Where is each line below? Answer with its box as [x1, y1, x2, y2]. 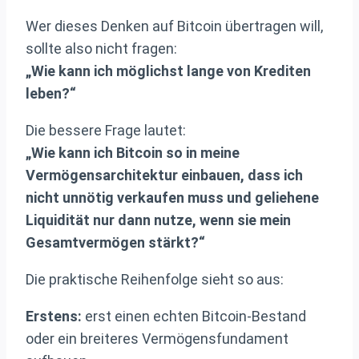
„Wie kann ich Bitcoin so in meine [26, 144, 240, 162]
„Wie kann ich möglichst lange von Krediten [26, 63, 311, 80]
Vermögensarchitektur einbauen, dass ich [26, 167, 303, 184]
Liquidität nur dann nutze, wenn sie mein [26, 212, 291, 229]
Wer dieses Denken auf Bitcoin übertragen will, [26, 18, 323, 35]
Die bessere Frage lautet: [26, 122, 186, 139]
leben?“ [26, 85, 76, 103]
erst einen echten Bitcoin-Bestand [82, 308, 306, 325]
